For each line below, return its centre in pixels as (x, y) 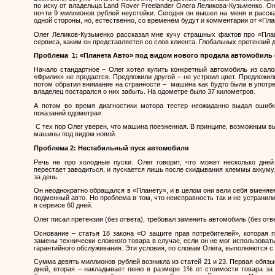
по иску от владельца (69, 5)
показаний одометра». (68, 113)
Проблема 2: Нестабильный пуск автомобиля (111, 148)
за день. (46, 176)
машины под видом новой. (75, 134)
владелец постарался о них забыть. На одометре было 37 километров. (145, 91)
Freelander (157, 5)
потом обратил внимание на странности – (101, 84)
